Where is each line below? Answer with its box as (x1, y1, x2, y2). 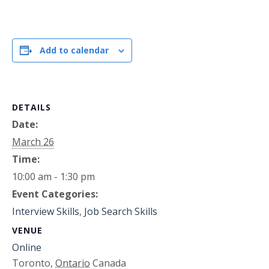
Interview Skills (12, 205, 79, 218)
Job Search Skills (84, 205, 157, 218)
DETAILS (12, 101, 51, 113)
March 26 (12, 135, 54, 148)
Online (12, 241, 41, 254)
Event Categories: (12, 187, 98, 201)
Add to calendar (40, 44, 109, 56)
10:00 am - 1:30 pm (12, 170, 95, 183)
